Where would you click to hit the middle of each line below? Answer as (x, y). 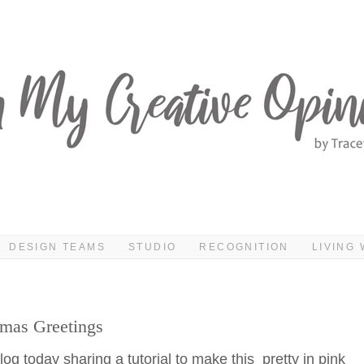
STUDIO (153, 247)
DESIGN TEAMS (57, 247)
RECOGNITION (244, 247)
